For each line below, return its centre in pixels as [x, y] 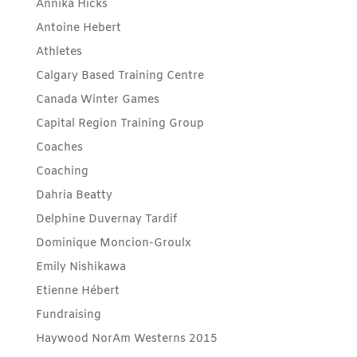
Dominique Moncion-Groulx [113, 243]
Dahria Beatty [74, 195]
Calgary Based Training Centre [120, 76]
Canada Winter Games [97, 100]
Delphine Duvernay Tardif [106, 219]
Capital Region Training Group [120, 124]
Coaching [62, 171]
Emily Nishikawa [80, 267]
